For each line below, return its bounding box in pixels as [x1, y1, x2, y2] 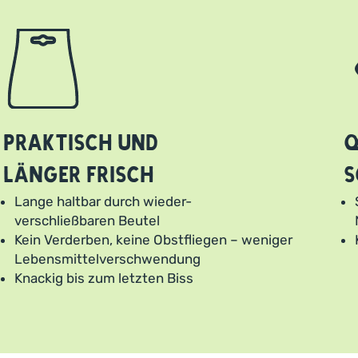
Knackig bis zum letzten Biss [14, 270, 193, 286]
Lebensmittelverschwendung [14, 251, 201, 267]
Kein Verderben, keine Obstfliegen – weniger [14, 232, 292, 248]
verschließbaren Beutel [14, 213, 160, 229]
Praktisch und [2, 129, 158, 157]
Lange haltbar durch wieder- [14, 193, 192, 209]
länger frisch [2, 161, 154, 189]
